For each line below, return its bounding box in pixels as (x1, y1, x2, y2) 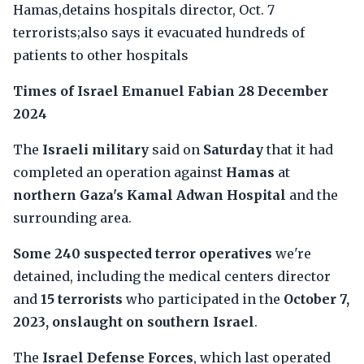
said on (149, 141, 203, 158)
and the (286, 187, 338, 203)
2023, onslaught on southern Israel (13, 314, 254, 330)
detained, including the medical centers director (13, 268, 331, 284)
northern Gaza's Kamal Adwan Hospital (13, 187, 286, 203)
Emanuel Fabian (122, 83, 235, 99)
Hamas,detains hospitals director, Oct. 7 (13, 2, 275, 18)
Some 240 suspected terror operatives (13, 245, 272, 262)
